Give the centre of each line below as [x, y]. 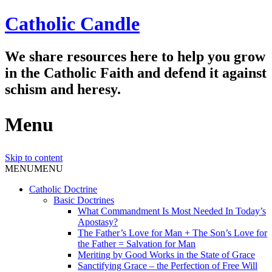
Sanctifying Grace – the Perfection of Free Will [168, 265]
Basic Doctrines [84, 200]
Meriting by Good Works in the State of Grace [166, 254]
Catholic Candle [72, 24]
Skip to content [34, 157]
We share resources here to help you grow [135, 56]
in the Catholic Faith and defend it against [136, 73]
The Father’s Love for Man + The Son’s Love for [172, 233]
